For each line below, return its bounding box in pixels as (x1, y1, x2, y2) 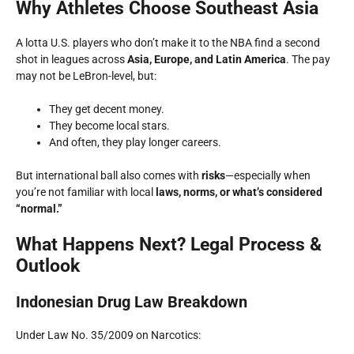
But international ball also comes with (16, 169, 201, 182)
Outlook (16, 255, 80, 277)
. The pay (286, 53, 330, 66)
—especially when (225, 169, 311, 182)
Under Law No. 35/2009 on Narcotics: (16, 329, 201, 341)
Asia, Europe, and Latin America (127, 53, 286, 66)
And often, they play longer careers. (49, 136, 221, 149)
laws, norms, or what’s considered (156, 186, 322, 198)
